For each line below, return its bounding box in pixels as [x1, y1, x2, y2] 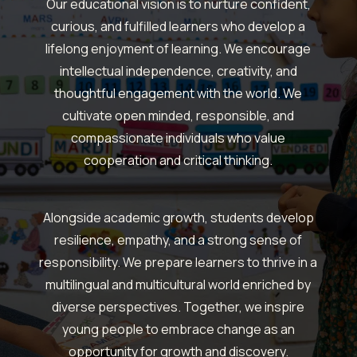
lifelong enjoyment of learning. [45, 40, 225, 58]
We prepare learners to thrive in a [123, 253, 318, 272]
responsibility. [39, 253, 124, 272]
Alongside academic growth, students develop [42, 209, 314, 227]
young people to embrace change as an [61, 320, 295, 339]
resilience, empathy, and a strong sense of [54, 231, 303, 249]
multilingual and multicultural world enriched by [45, 276, 312, 294]
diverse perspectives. [52, 298, 184, 316]
